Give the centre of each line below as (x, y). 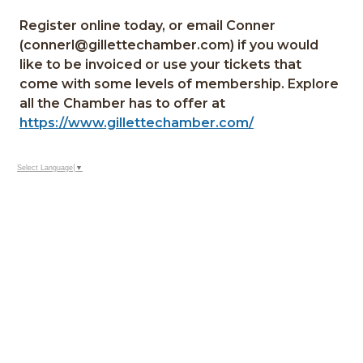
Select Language (45, 168)
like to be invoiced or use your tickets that (161, 64)
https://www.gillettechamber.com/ (137, 123)
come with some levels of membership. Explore (179, 84)
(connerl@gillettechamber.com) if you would (169, 45)
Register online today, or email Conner (148, 26)
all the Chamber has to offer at (123, 103)
